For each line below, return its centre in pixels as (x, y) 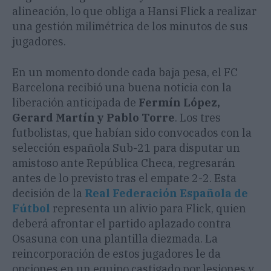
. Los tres (198, 118)
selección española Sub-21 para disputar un (126, 148)
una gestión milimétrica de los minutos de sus (130, 27)
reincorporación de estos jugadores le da (116, 254)
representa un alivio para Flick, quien (148, 209)
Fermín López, (179, 103)
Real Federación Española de (166, 194)
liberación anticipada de (75, 103)
